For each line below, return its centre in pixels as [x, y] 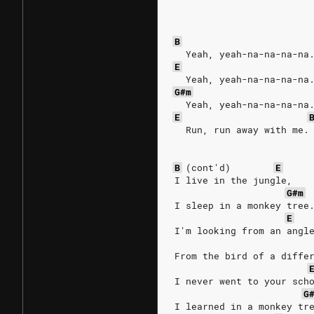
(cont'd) [208, 168]
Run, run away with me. [242, 130]
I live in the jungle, [233, 180]
